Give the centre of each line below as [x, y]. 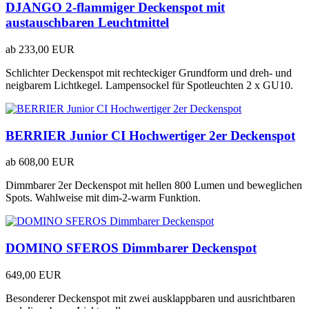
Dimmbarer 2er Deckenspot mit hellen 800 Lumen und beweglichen [154, 186]
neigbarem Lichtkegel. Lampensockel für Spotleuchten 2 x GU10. [149, 85]
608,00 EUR [47, 162]
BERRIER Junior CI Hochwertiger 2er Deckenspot [150, 135]
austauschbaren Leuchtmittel [87, 23]
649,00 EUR [33, 275]
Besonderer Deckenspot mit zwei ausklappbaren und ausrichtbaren [150, 298]
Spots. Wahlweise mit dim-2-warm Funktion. [103, 198]
